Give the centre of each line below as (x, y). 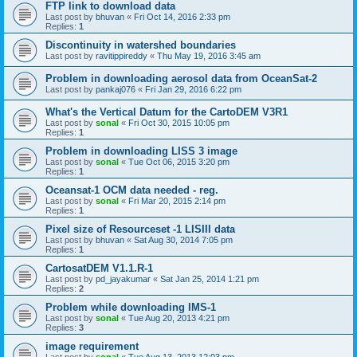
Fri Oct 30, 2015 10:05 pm (179, 123)
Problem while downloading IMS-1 (131, 307)
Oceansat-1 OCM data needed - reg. (132, 190)
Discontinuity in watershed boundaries (141, 45)
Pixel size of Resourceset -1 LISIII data (140, 229)
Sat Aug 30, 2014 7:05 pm (183, 240)
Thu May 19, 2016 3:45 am (209, 56)
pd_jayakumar (123, 279)
